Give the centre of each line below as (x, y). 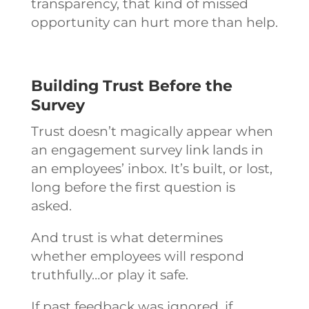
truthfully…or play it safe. (109, 275)
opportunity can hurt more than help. (154, 22)
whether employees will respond (137, 256)
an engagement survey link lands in (147, 150)
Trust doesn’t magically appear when (152, 131)
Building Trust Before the (131, 86)
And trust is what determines (127, 237)
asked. (51, 206)
